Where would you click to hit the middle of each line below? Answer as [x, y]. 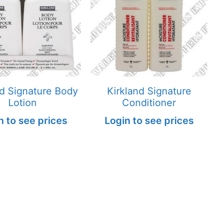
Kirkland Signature [149, 91]
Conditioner [149, 102]
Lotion [23, 102]
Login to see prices [149, 120]
